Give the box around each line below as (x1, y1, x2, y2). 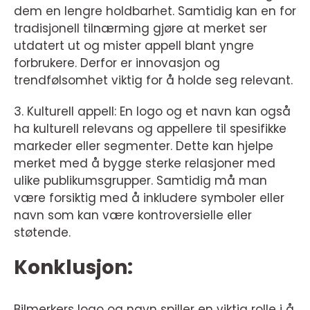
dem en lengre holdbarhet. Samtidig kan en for (14, 3, 296, 20)
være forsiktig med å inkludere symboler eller (14, 190, 284, 207)
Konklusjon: (14, 254, 133, 282)
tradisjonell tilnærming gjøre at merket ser (14, 20, 267, 37)
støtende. (14, 224, 71, 241)
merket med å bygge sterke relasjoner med (14, 155, 275, 172)
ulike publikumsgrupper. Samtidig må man (14, 172, 267, 190)
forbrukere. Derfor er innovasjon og (14, 55, 220, 72)
